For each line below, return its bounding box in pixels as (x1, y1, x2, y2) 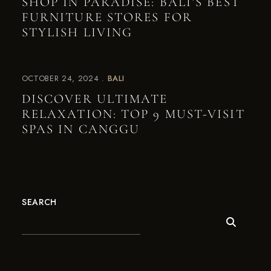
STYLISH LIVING (21, 24, 133, 40)
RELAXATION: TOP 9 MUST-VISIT (21, 106, 245, 122)
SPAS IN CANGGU (21, 121, 140, 137)
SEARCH (21, 195, 57, 208)
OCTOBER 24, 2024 (21, 72, 99, 84)
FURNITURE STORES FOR (21, 9, 192, 25)
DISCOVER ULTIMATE (21, 91, 168, 106)
